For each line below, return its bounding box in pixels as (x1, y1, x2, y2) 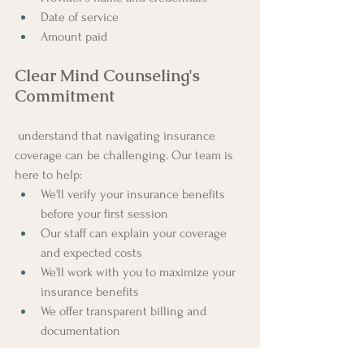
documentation (41, 323, 120, 338)
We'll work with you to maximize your (41, 264, 239, 279)
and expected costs (41, 245, 142, 260)
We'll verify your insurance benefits (41, 186, 228, 201)
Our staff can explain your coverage (41, 225, 230, 240)
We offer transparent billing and (41, 303, 210, 318)
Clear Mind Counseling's (15, 64, 204, 86)
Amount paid (41, 28, 107, 44)
